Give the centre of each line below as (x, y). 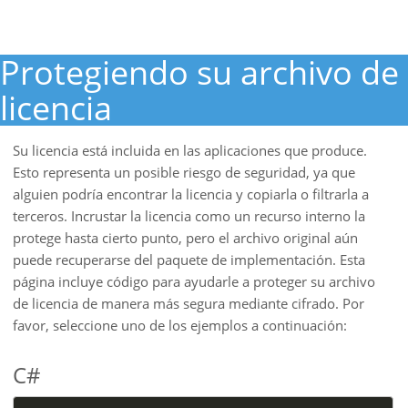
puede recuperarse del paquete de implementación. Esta (189, 260)
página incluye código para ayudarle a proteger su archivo (194, 281)
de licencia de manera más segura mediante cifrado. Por (189, 303)
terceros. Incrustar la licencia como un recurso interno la (189, 216)
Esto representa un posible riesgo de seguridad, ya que (184, 172)
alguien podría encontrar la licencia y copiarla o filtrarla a (191, 194)
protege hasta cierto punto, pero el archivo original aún (185, 238)
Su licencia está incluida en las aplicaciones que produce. (190, 150)
